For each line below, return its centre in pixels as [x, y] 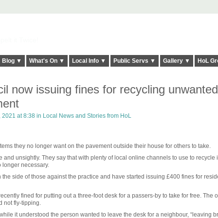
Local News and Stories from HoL [87, 116]
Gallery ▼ [176, 61]
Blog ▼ [12, 61]
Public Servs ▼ [134, 61]
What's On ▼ [47, 61]
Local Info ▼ [89, 61]
